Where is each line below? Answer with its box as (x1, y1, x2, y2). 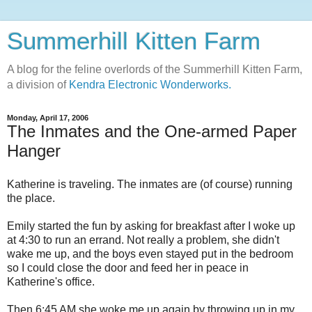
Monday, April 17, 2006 (7, 114, 88, 122)
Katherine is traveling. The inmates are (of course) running (7, 178, 292, 190)
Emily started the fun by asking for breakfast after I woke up (7, 219, 295, 232)
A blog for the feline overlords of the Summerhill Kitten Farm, (7, 63, 302, 75)
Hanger (7, 141, 61, 160)
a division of (7, 79, 69, 91)
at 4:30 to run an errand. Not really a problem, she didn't (7, 233, 279, 246)
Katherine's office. (7, 275, 95, 288)
